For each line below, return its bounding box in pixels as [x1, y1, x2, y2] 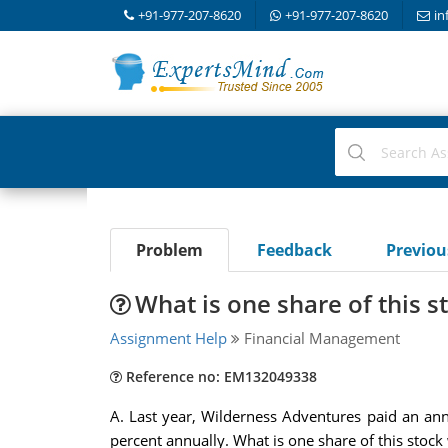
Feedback [256, 239, 332, 261]
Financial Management [239, 328, 400, 348]
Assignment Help [109, 328, 227, 348]
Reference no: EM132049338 [121, 367, 317, 386]
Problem [135, 239, 203, 261]
